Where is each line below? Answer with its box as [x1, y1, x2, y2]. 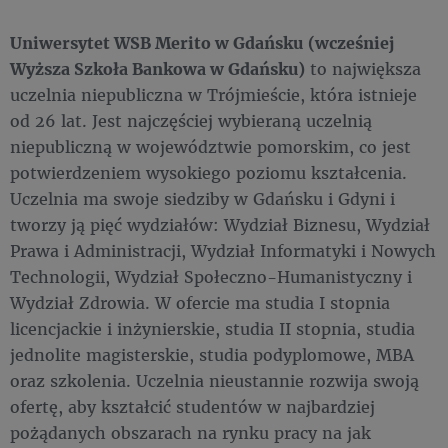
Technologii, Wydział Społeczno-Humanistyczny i [10, 266, 412, 287]
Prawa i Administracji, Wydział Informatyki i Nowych [10, 240, 436, 261]
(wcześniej [308, 32, 394, 53]
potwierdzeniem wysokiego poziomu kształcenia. [10, 162, 407, 183]
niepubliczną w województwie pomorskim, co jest [10, 136, 411, 157]
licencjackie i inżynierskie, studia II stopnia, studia [10, 318, 415, 339]
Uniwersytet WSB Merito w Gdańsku [10, 32, 303, 53]
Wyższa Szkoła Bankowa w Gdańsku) [10, 58, 305, 79]
